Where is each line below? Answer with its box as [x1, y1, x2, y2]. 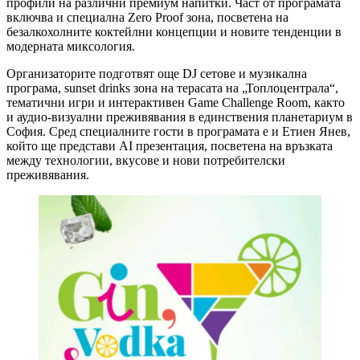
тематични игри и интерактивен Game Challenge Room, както [6, 95, 345, 109]
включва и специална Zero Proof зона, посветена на [6, 10, 288, 24]
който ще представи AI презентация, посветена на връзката [6, 138, 333, 153]
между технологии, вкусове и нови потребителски [6, 153, 285, 167]
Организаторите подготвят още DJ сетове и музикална [6, 66, 307, 80]
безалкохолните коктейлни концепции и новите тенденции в [6, 24, 342, 39]
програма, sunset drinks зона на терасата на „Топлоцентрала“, [6, 80, 338, 95]
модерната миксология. [6, 39, 135, 53]
